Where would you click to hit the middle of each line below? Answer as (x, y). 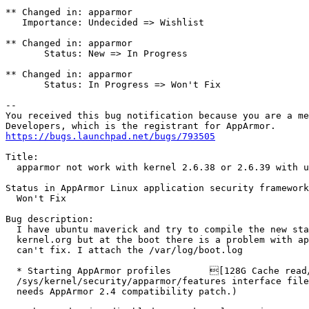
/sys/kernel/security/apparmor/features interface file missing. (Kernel (11, 281)
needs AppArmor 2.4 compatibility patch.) (11, 292)
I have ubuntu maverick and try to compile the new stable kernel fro (11, 230)
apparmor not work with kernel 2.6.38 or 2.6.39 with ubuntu (11, 168)
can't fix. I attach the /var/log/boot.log (11, 250)
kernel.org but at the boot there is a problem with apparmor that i (11, 240)
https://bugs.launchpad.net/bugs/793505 (110, 137)
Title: (22, 157)
